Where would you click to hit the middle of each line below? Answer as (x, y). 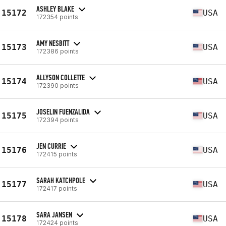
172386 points (58, 51)
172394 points (58, 120)
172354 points (57, 17)
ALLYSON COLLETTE (61, 77)
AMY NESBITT (53, 43)
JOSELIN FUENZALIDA (63, 111)
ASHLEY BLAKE (55, 9)
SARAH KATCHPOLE (61, 180)
